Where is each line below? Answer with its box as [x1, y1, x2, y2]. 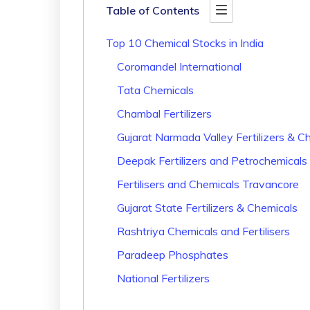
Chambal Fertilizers [117, 107, 212, 121]
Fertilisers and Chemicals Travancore [117, 177, 299, 192]
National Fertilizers [117, 271, 210, 286]
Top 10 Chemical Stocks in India [106, 36, 264, 51]
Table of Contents [106, 3, 199, 18]
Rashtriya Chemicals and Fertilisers [117, 224, 290, 239]
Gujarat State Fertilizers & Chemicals [117, 201, 298, 215]
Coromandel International [117, 60, 241, 74]
